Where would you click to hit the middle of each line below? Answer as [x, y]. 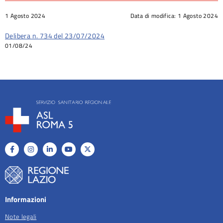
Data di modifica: [154, 15]
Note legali [21, 217]
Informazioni [26, 199]
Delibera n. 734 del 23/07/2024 [55, 35]
